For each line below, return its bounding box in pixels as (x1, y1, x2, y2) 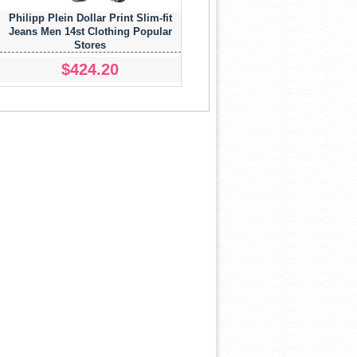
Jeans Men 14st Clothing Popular (8, 25, 172, 38)
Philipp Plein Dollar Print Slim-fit (8, 12, 172, 25)
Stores (74, 39, 107, 52)
